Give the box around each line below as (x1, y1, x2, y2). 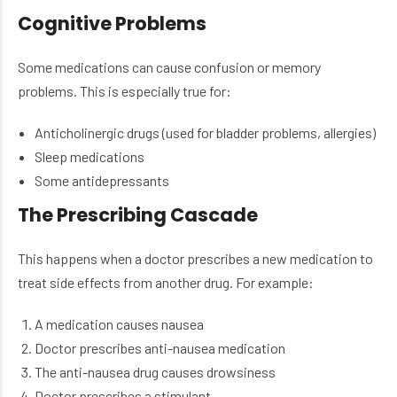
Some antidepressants (35, 172, 170, 190)
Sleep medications (35, 148, 145, 166)
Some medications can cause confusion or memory (18, 58, 321, 76)
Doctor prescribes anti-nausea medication (35, 339, 286, 357)
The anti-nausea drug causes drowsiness (35, 363, 276, 381)
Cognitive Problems (18, 11, 206, 37)
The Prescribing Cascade (18, 202, 258, 229)
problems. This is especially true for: (18, 82, 231, 100)
